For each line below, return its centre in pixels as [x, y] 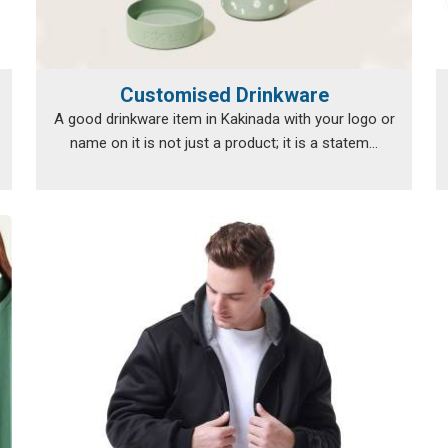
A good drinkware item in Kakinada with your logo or [224, 119]
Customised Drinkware [224, 95]
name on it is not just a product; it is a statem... [224, 143]
